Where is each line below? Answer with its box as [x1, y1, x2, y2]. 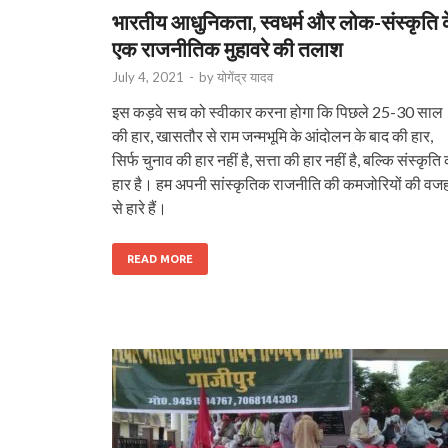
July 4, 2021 [112, 68, 184, 85]
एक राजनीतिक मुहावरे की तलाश [112, 35, 343, 61]
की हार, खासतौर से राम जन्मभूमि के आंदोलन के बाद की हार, [112, 125, 433, 145]
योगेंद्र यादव [217, 68, 273, 85]
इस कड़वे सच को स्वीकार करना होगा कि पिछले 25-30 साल [112, 101, 443, 121]
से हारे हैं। [112, 197, 167, 217]
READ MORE [127, 252, 193, 265]
